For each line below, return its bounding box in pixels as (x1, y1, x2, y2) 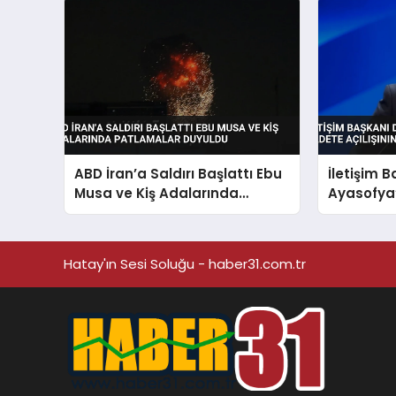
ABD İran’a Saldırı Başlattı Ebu (74, 164, 283, 184)
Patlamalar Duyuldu (74, 203, 217, 223)
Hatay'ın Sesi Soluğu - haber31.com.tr (64, 254, 306, 273)
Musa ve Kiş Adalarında (74, 184, 240, 203)
